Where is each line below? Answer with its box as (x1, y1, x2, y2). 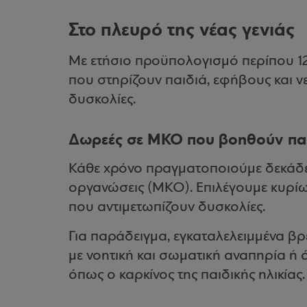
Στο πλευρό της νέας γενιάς (69, 18, 295, 42)
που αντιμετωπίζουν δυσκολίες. (69, 199, 265, 215)
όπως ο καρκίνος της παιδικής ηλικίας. (69, 267, 305, 283)
